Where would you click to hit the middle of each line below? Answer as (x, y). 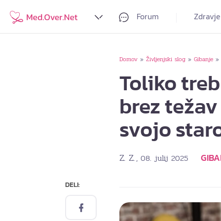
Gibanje (203, 59)
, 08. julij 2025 (162, 158)
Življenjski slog (166, 59)
